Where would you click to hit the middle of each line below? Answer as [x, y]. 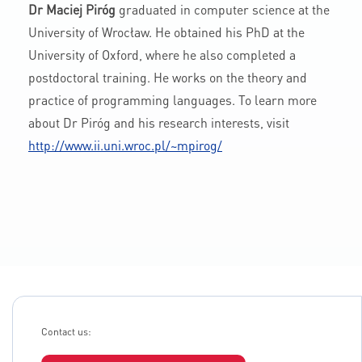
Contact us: [66, 331]
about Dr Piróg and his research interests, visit [159, 123]
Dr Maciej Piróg [72, 10]
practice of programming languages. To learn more [173, 100]
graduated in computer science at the [223, 10]
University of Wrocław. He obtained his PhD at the [166, 32]
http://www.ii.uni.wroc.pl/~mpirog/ [125, 145]
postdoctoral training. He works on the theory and [168, 78]
